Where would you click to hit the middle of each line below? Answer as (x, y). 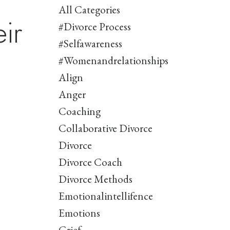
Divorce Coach (90, 162)
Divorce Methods (95, 179)
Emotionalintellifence (106, 196)
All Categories (89, 10)
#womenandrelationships (113, 61)
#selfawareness (90, 44)
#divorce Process (94, 27)
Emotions (79, 213)
